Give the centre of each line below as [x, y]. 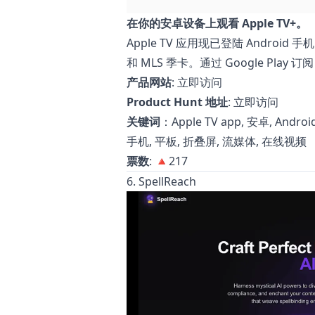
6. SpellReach [161, 181]
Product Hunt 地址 [177, 102]
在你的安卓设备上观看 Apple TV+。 [217, 23]
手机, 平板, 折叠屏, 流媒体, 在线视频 [217, 141]
